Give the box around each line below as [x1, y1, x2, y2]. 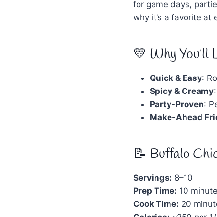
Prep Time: [133, 186, 177, 196]
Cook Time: [133, 199, 179, 209]
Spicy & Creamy [150, 86, 214, 96]
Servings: [133, 172, 172, 183]
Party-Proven [150, 99, 204, 109]
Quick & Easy [150, 73, 202, 83]
